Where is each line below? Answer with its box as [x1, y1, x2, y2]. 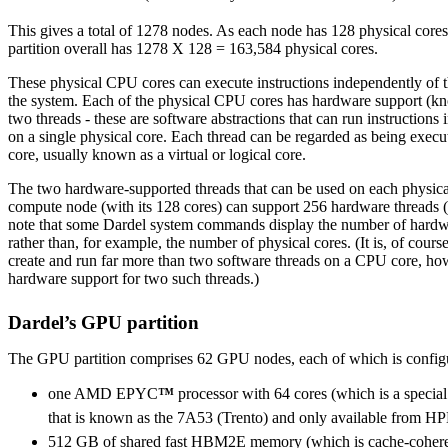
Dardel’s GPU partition [8, 312, 199, 334]
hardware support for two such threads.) [8, 270, 259, 288]
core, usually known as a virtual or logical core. [8, 146, 306, 164]
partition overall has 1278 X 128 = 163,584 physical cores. [8, 40, 378, 58]
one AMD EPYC [48, 385, 158, 403]
